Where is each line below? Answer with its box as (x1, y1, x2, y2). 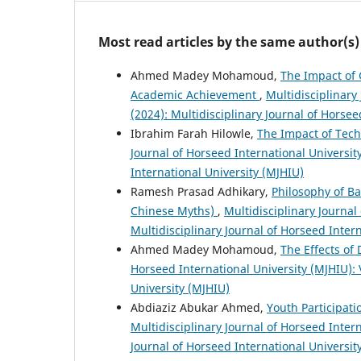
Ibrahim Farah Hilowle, (131, 126, 257, 142)
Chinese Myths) (131, 203, 218, 219)
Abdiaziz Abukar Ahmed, (131, 300, 267, 316)
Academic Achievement (131, 87, 259, 103)
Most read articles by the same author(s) (98, 33, 359, 52)
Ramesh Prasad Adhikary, (131, 184, 272, 200)
